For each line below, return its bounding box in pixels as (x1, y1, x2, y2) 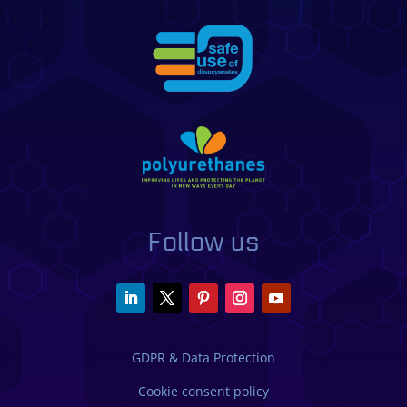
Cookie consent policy (137, 382, 269, 400)
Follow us (147, 226, 260, 258)
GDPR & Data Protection (131, 348, 275, 366)
